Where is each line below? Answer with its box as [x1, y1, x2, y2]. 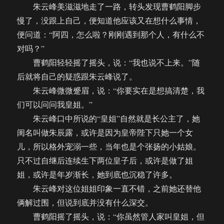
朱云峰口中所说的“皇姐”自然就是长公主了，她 [17, 113, 200, 124]
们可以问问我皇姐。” [17, 99, 93, 110]
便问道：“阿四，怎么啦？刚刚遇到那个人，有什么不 [17, 29, 205, 40]
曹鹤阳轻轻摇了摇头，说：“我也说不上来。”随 [17, 57, 200, 68]
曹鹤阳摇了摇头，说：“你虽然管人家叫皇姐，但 [17, 211, 205, 222]
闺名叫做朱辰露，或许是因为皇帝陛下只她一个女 [17, 127, 193, 138]
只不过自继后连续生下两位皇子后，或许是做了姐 [17, 155, 193, 166]
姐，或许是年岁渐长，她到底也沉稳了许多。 [17, 169, 177, 180]
